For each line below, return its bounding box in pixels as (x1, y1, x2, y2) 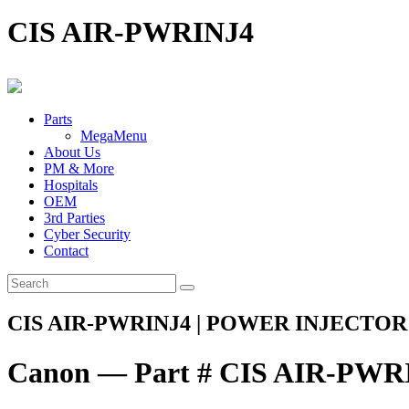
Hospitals (44, 177, 98, 194)
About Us (44, 144, 100, 161)
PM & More (44, 161, 114, 177)
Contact (44, 243, 89, 259)
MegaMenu (80, 128, 147, 144)
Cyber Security (44, 226, 131, 243)
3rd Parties (44, 210, 105, 226)
